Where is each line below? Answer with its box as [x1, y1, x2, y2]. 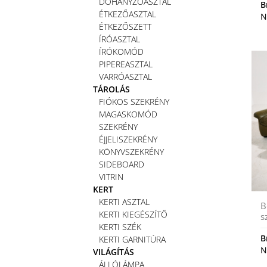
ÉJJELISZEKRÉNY [99, 133, 157, 145]
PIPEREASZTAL [99, 58, 153, 70]
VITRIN [99, 170, 123, 182]
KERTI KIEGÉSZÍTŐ [99, 208, 167, 220]
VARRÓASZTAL [99, 70, 152, 82]
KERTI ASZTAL [99, 195, 150, 207]
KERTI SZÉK [99, 221, 141, 232]
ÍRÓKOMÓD [99, 45, 144, 57]
